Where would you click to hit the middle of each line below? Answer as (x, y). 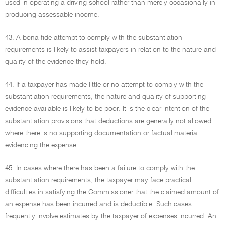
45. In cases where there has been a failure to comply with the (100, 168)
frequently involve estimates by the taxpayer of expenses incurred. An (111, 216)
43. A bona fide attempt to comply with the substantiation (94, 38)
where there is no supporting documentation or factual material (102, 133)
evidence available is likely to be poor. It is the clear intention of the (107, 109)
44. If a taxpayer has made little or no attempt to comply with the (104, 85)
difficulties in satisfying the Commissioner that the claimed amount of (112, 192)
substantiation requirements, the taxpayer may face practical (98, 180)
